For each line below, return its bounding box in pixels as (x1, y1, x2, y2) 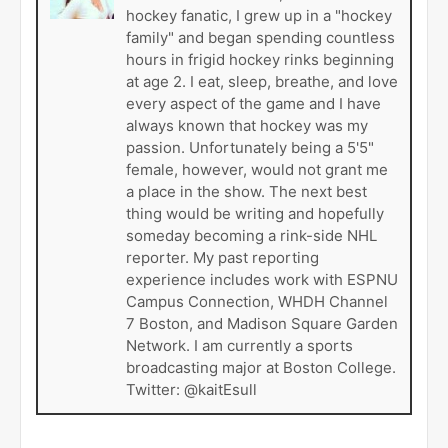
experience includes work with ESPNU (126, 269, 398, 289)
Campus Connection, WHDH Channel (126, 291, 388, 311)
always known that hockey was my (126, 115, 368, 135)
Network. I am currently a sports (126, 335, 353, 355)
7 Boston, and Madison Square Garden (126, 313, 398, 333)
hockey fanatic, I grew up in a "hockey (126, 5, 392, 25)
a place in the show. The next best (126, 181, 367, 201)
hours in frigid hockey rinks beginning (126, 49, 394, 69)
